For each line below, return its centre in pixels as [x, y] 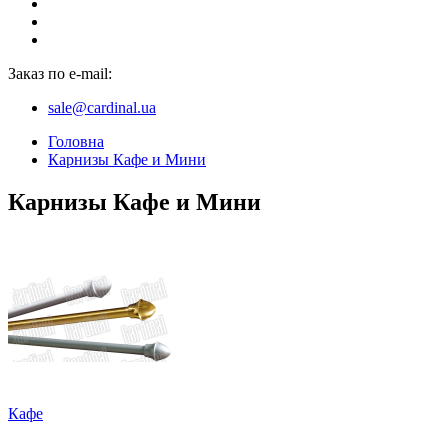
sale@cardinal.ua [102, 108]
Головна [76, 142]
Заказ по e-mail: [60, 74]
